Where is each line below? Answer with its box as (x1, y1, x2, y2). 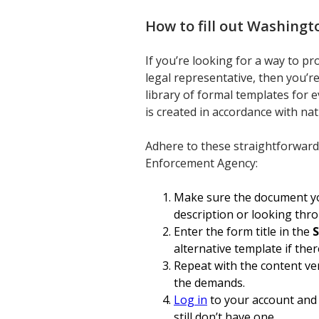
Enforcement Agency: (145, 155, 258, 171)
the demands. (174, 275, 245, 291)
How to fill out (145, 16, 247, 36)
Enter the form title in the (174, 224, 313, 239)
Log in (174, 292, 207, 308)
